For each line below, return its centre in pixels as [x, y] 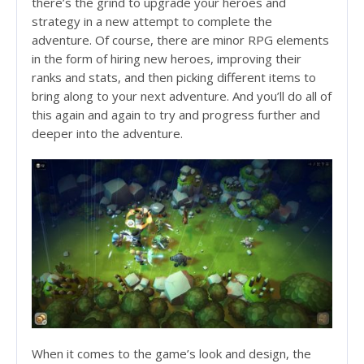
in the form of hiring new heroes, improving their [167, 59]
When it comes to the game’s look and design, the [171, 354]
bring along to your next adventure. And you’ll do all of [182, 96]
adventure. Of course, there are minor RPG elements [180, 40]
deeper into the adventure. [107, 134]
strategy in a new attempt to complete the [152, 22]
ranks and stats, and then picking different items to [174, 78]
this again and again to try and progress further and [176, 115]
